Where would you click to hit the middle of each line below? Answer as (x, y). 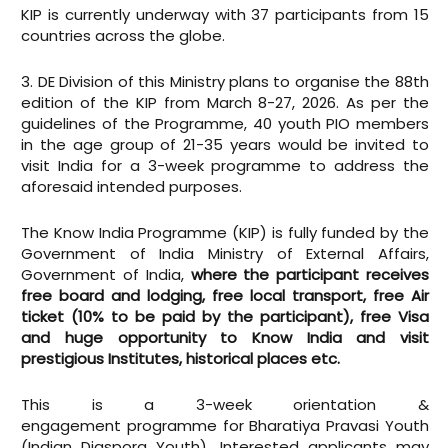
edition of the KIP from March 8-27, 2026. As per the (225, 102)
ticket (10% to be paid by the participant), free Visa (225, 316)
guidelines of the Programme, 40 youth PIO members (225, 123)
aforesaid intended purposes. (132, 186)
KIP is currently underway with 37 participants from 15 (225, 14)
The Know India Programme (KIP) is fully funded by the (225, 232)
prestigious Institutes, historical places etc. (181, 358)
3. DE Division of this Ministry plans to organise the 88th (225, 81)
